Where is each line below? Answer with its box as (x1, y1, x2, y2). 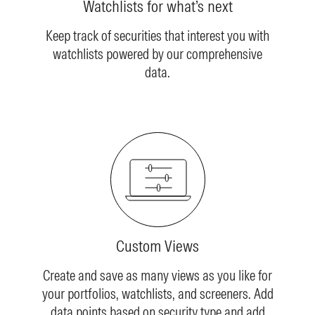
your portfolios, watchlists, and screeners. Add (41, 285, 274, 303)
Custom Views (116, 236, 199, 257)
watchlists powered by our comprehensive (53, 45, 262, 63)
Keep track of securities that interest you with (46, 27, 269, 45)
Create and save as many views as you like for (43, 266, 272, 285)
